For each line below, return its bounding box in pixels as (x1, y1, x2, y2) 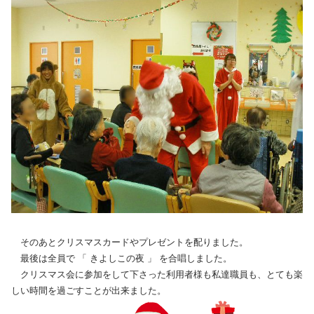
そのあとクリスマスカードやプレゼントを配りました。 (11, 236, 248, 247)
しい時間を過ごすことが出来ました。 (11, 285, 166, 296)
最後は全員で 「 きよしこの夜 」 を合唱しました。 (11, 252, 232, 264)
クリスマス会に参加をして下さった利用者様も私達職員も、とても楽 (11, 268, 303, 280)
